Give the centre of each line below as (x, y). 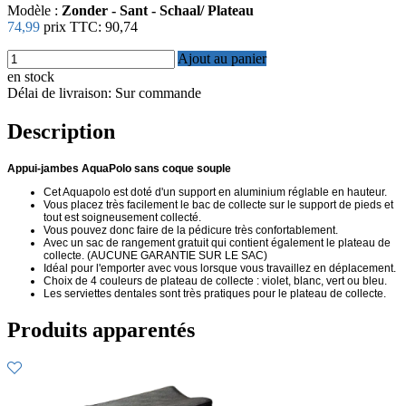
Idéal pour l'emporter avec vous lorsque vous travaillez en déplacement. (220, 268)
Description (61, 131)
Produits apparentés (101, 329)
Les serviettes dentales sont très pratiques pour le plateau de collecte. (215, 293)
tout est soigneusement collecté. (122, 217)
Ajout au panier (222, 58)
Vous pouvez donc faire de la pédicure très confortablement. (191, 230)
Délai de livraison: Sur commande (104, 92)
